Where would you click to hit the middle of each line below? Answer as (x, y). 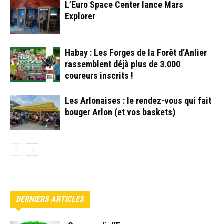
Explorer (80, 16)
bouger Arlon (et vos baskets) (120, 112)
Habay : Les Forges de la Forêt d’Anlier (136, 52)
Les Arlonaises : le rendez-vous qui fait (138, 100)
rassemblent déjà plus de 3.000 (123, 64)
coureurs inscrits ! (99, 75)
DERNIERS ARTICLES (50, 199)
